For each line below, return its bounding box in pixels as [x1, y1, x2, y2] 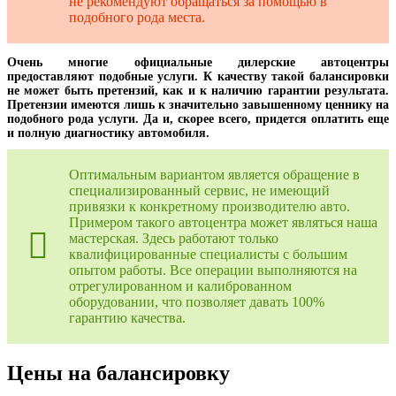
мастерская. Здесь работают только [69, 230, 278, 246]
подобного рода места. [69, 9, 205, 25]
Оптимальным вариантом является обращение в [69, 166, 360, 182]
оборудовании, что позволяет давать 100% [69, 293, 324, 309]
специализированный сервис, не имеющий [69, 182, 330, 198]
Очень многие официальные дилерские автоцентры [7, 55, 389, 69]
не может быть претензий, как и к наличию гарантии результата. [7, 83, 389, 97]
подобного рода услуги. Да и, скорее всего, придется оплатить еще [7, 111, 389, 126]
